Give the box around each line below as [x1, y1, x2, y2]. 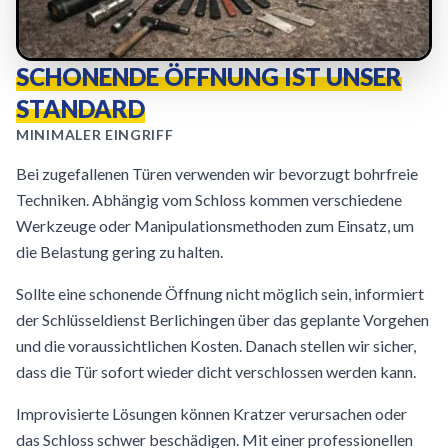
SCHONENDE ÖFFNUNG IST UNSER [16, 62, 402, 91]
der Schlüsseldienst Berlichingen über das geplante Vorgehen [16, 310, 429, 329]
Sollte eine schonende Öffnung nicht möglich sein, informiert [16, 284, 424, 303]
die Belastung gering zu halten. [16, 242, 223, 261]
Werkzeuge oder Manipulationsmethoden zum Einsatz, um [16, 216, 414, 235]
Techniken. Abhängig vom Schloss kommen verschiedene [16, 190, 402, 209]
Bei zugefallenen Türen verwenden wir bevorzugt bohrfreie [16, 164, 418, 183]
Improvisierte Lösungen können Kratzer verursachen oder [16, 404, 407, 423]
